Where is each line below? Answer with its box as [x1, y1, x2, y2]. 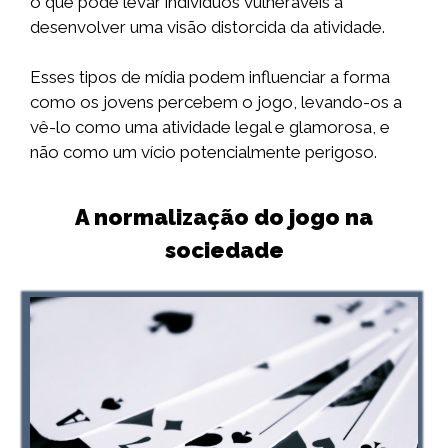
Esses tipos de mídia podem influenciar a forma [30, 67, 390, 87]
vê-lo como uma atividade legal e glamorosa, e [30, 117, 390, 137]
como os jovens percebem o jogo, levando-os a [30, 92, 402, 112]
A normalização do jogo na [75, 203, 373, 230]
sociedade [164, 236, 284, 263]
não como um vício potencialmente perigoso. [30, 142, 377, 162]
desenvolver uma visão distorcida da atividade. [30, 16, 385, 37]
